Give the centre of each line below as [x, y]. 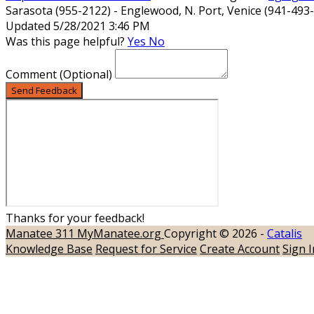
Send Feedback [44, 90]
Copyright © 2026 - [216, 233]
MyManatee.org [121, 233]
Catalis [285, 233]
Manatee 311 [41, 233]
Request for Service [146, 248]
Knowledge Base [49, 248]
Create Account [240, 248]
